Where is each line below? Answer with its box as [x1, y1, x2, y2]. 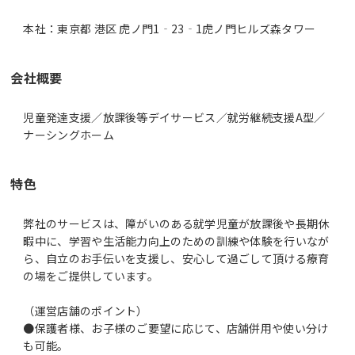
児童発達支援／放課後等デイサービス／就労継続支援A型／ [23, 109, 326, 125]
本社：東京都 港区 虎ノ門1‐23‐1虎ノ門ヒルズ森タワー [23, 20, 316, 36]
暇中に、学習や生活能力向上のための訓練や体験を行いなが [23, 232, 330, 249]
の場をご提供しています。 [23, 267, 159, 284]
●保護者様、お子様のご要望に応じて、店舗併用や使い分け [23, 319, 329, 336]
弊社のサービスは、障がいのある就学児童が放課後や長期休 [23, 215, 330, 231]
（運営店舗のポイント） [23, 302, 148, 319]
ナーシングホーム [23, 126, 114, 143]
